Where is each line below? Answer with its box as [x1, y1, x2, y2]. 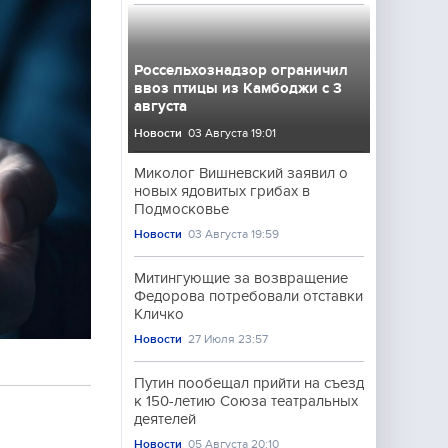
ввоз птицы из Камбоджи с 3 [134, 80, 342, 96]
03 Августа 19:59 [188, 227, 280, 241]
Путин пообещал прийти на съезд [134, 375, 364, 391]
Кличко [134, 306, 184, 322]
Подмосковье [134, 201, 229, 217]
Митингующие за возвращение [134, 270, 348, 286]
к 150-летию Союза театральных [134, 393, 358, 409]
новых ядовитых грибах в [134, 183, 310, 199]
